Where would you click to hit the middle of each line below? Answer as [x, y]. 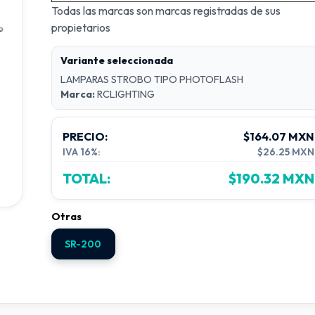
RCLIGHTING [124, 94]
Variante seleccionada [116, 60]
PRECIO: [85, 136]
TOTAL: [86, 179]
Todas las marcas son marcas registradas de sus [166, 11]
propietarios [81, 27]
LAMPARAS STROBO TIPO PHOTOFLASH [152, 79]
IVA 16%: [81, 152]
